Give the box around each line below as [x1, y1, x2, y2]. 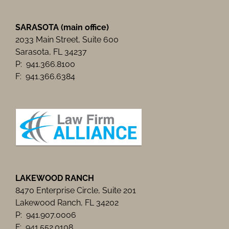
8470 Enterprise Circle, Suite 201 [15, 186, 136, 196]
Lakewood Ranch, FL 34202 [15, 198, 119, 208]
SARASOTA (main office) [15, 22, 109, 32]
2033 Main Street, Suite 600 [15, 34, 119, 44]
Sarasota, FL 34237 [15, 47, 87, 57]
